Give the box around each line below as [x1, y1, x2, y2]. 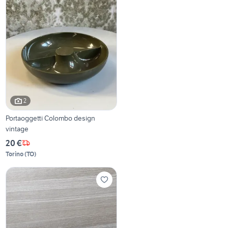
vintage [6, 124, 29, 133]
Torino [6, 150, 24, 158]
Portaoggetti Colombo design [6, 113, 96, 123]
